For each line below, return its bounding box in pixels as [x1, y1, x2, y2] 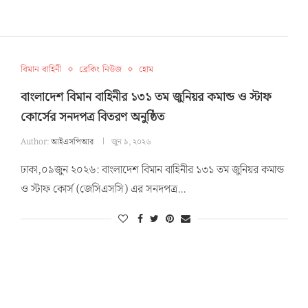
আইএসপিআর [50, 135, 93, 148]
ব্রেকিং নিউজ [78, 62, 122, 77]
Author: [20, 135, 51, 148]
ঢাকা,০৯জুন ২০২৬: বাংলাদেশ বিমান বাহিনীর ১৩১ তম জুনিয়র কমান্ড [20, 161, 284, 179]
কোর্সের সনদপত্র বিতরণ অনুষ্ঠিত [20, 107, 164, 127]
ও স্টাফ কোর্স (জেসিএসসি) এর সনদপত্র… [20, 180, 186, 198]
